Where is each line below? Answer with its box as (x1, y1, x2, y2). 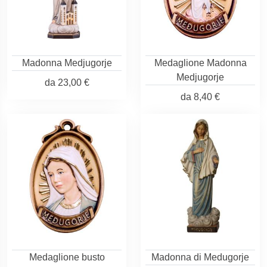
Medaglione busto (29, 252, 105, 262)
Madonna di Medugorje (151, 252, 249, 262)
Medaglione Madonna (154, 58, 247, 68)
